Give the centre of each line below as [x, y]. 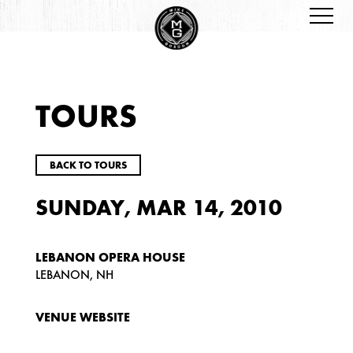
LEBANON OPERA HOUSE [110, 258]
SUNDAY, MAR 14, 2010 [158, 208]
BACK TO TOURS [88, 165]
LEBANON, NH [74, 275]
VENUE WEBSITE [82, 318]
